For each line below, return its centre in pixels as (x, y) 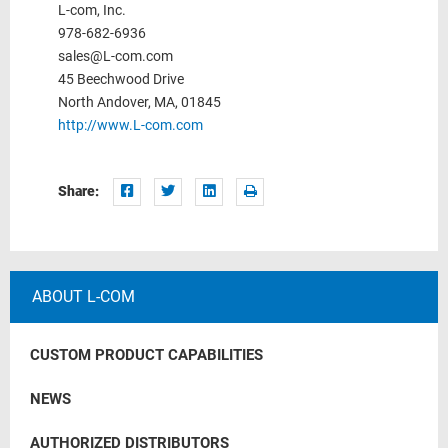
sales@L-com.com (115, 56)
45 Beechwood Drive (121, 79)
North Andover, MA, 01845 (139, 102)
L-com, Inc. (92, 10)
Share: (78, 191)
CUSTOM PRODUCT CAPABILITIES (146, 355)
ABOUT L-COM (83, 296)
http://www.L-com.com (130, 125)
